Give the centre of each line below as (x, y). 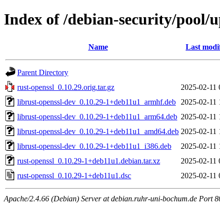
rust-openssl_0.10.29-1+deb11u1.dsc (74, 175)
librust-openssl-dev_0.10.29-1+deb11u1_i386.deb (94, 146)
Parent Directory (43, 72)
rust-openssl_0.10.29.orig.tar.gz (66, 87)
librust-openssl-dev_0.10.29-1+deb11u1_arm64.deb (97, 116)
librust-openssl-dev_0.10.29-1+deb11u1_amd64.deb (98, 131)
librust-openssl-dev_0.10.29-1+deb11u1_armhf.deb (96, 102)
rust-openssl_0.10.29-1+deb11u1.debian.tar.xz (89, 161)
